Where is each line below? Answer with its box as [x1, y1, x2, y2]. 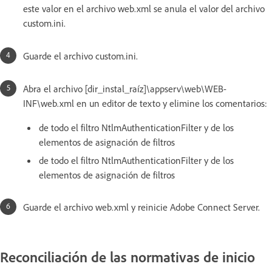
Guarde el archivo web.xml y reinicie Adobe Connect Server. [23, 201, 260, 214]
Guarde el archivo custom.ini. [23, 50, 140, 63]
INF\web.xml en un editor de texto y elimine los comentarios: [23, 97, 267, 110]
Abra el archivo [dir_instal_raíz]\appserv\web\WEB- [23, 83, 226, 95]
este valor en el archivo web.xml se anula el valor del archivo [23, 2, 265, 15]
